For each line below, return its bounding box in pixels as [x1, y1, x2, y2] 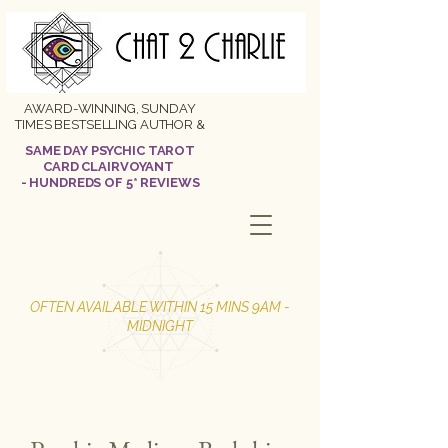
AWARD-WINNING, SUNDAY [24, 101, 196, 116]
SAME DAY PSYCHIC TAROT [24, 143, 196, 158]
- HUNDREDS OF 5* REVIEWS [20, 175, 200, 190]
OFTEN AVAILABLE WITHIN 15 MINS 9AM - [30, 299, 290, 315]
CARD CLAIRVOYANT [43, 159, 177, 174]
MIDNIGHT [127, 318, 193, 334]
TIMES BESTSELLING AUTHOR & [15, 117, 205, 132]
